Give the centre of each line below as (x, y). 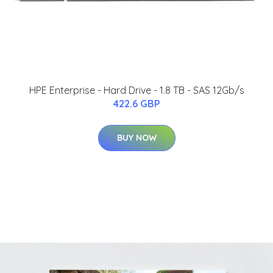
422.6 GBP (136, 104)
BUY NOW (136, 138)
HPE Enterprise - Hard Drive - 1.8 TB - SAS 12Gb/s (136, 90)
